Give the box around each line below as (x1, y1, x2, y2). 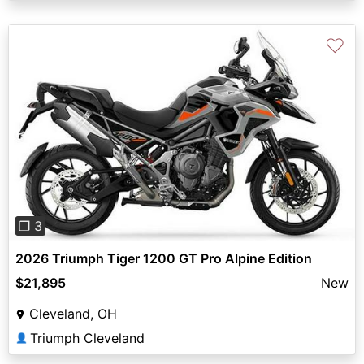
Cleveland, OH (29, 305, 117, 323)
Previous (34, 135, 88, 152)
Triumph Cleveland (30, 330, 145, 347)
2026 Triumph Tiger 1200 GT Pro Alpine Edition (15, 250, 312, 267)
